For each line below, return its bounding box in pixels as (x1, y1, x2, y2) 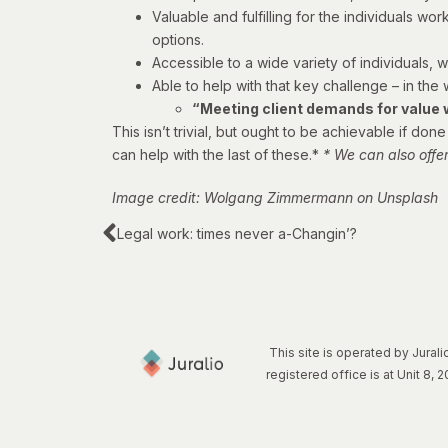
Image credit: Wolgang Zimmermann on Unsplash (112, 189, 438, 207)
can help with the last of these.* (112, 146, 323, 164)
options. (152, 31, 204, 49)
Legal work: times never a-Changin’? (117, 225, 357, 243)
